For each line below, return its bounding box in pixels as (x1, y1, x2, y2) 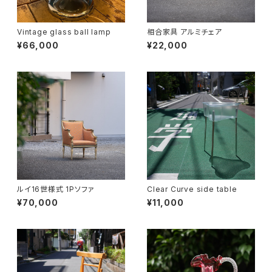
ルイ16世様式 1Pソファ (17, 185, 95, 194)
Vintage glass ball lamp (17, 27, 111, 36)
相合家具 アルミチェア (147, 27, 222, 36)
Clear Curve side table (147, 185, 237, 194)
